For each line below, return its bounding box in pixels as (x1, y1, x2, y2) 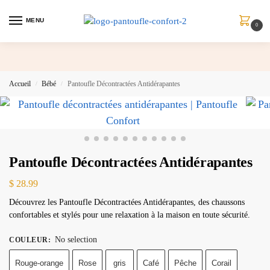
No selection (54, 234, 97, 244)
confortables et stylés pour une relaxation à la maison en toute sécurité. (9, 210, 250, 219)
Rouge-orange (15, 258, 63, 268)
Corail (212, 258, 231, 268)
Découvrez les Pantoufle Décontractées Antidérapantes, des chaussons (9, 197, 245, 207)
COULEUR (9, 235, 48, 244)
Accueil (9, 80, 31, 88)
